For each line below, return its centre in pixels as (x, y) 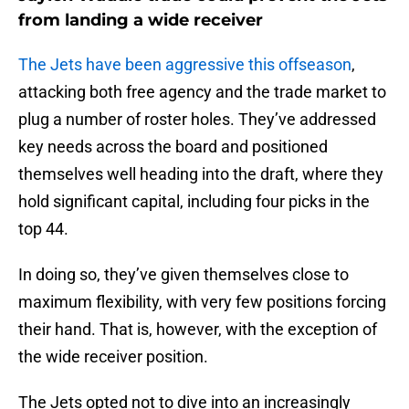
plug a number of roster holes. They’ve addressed (197, 120)
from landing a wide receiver (141, 21)
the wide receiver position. (113, 357)
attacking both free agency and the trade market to (202, 92)
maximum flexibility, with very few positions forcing (202, 302)
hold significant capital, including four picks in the (194, 202)
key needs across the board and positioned (173, 147)
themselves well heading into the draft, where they (201, 174)
